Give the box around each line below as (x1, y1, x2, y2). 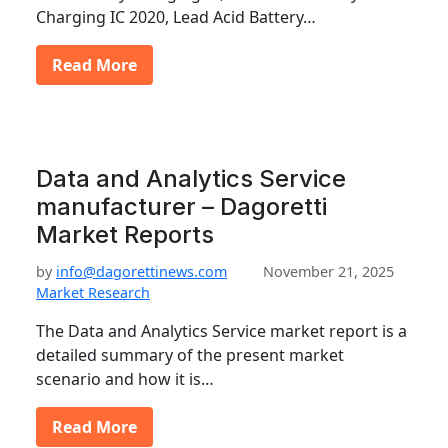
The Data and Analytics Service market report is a (36, 320, 407, 342)
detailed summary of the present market (36, 344, 344, 366)
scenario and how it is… (36, 368, 214, 390)
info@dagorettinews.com (56, 262, 227, 281)
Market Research (36, 283, 150, 302)
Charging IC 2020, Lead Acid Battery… (36, 6, 316, 28)
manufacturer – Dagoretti (36, 192, 327, 221)
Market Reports (36, 220, 214, 249)
